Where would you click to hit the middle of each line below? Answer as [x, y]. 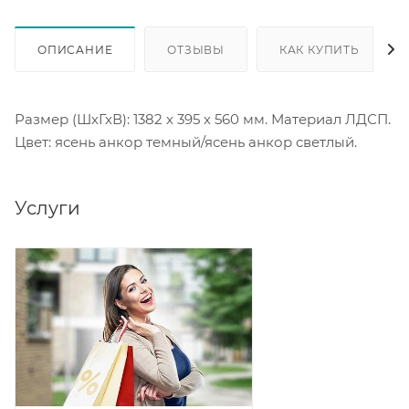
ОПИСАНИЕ [75, 49]
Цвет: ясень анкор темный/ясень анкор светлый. [186, 142]
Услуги [47, 208]
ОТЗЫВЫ [196, 49]
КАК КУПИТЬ [319, 49]
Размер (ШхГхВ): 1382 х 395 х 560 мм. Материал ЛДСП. [203, 119]
